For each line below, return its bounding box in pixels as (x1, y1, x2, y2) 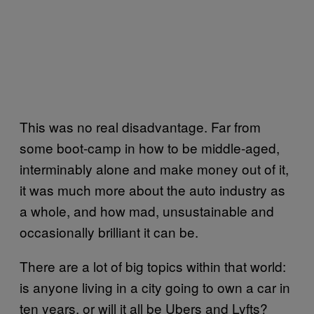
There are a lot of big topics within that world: (20, 257, 286, 276)
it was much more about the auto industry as (20, 180, 285, 200)
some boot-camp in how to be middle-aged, (20, 138, 280, 158)
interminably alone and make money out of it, (20, 159, 289, 179)
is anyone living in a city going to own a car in (20, 278, 290, 297)
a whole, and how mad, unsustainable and (20, 201, 274, 221)
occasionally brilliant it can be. (20, 222, 198, 242)
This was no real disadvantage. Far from (20, 117, 261, 137)
